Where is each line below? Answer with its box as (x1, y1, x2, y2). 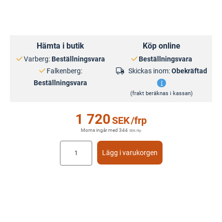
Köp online (143, 41, 180, 51)
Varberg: (23, 55, 50, 63)
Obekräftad (171, 66, 207, 75)
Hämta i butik (37, 41, 84, 51)
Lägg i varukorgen (102, 148, 158, 157)
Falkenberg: (46, 66, 82, 75)
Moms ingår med (80, 127, 119, 133)
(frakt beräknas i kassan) (130, 90, 193, 97)
